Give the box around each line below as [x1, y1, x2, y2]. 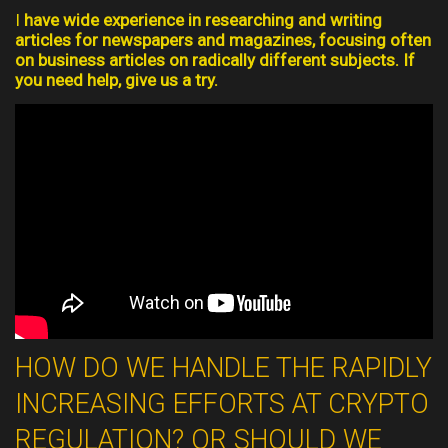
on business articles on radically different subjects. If [15, 50, 415, 71]
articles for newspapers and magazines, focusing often [15, 30, 431, 51]
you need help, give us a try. [15, 70, 218, 91]
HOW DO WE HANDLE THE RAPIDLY [15, 351, 432, 384]
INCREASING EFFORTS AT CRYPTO [15, 387, 429, 420]
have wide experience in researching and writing [24, 10, 382, 31]
